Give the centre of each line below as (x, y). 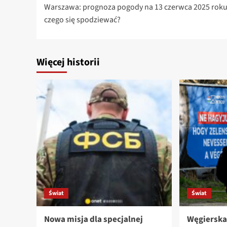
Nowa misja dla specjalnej (93, 220)
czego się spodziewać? (82, 20)
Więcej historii (68, 63)
